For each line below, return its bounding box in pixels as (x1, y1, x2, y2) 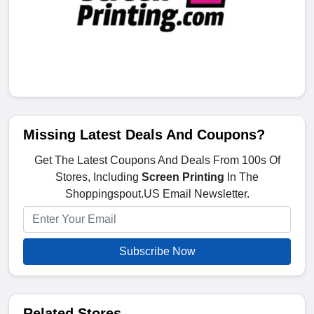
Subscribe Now (118, 245, 196, 258)
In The (224, 171, 259, 184)
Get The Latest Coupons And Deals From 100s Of (34, 154, 280, 167)
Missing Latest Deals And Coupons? (23, 127, 265, 143)
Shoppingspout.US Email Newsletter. (64, 188, 250, 200)
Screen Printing (142, 171, 224, 184)
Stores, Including (55, 171, 142, 184)
